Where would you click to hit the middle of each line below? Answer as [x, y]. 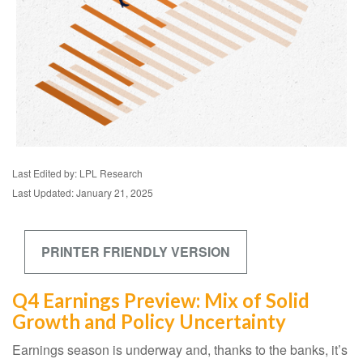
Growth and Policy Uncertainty [149, 321]
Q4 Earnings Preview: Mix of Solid [161, 300]
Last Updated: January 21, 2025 [83, 192]
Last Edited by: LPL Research [77, 173]
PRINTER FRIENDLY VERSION [136, 251]
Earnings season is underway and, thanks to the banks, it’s [180, 349]
